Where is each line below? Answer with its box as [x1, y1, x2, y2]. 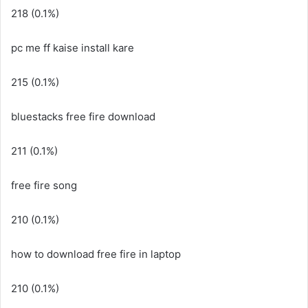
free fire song [11, 179, 77, 192]
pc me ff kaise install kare [11, 41, 134, 54]
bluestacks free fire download [11, 110, 155, 123]
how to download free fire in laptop [11, 247, 181, 261]
